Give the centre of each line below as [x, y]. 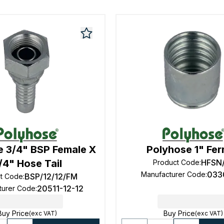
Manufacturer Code [173, 174]
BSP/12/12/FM [51, 176]
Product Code [176, 162]
